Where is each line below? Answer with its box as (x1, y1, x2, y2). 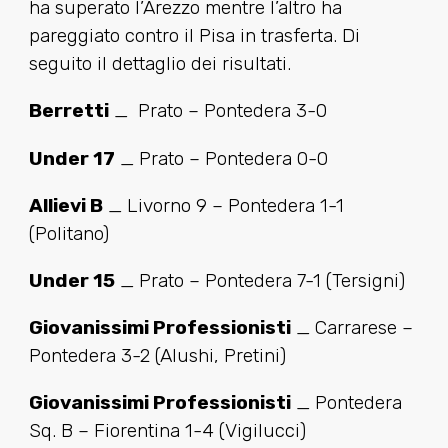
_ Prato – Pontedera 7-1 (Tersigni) (114, 268, 405, 292)
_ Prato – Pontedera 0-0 (114, 146, 328, 170)
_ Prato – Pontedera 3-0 (108, 99, 327, 123)
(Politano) (28, 221, 109, 245)
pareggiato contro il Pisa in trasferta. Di (28, 24, 360, 48)
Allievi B (28, 193, 103, 217)
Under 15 (28, 268, 115, 292)
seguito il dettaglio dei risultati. (28, 52, 291, 76)
